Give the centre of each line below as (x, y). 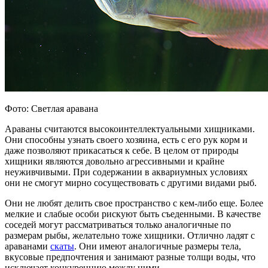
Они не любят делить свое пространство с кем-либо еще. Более (134, 203)
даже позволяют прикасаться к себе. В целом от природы (122, 151)
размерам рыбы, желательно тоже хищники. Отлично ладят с (130, 236)
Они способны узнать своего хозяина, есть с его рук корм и (126, 140)
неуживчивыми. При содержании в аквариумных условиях (126, 172)
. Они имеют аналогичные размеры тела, (158, 246)
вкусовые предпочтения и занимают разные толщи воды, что (130, 257)
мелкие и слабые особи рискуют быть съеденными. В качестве (133, 214)
